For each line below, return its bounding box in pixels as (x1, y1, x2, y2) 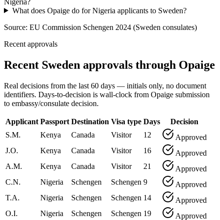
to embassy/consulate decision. (4, 99, 99, 108)
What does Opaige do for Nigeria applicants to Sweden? (12, 6, 187, 15)
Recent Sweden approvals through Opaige (4, 58, 215, 71)
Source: (4, 23, 29, 31)
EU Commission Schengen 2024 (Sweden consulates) (29, 23, 197, 31)
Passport (40, 117, 69, 126)
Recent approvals (4, 39, 57, 48)
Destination (71, 117, 109, 126)
